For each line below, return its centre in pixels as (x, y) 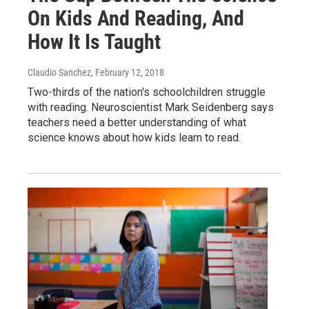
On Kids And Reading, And (136, 19)
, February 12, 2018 (128, 73)
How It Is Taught (94, 42)
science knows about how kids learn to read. (134, 138)
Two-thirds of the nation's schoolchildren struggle (147, 92)
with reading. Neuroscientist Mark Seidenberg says (151, 108)
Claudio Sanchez (59, 73)
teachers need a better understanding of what (137, 123)
